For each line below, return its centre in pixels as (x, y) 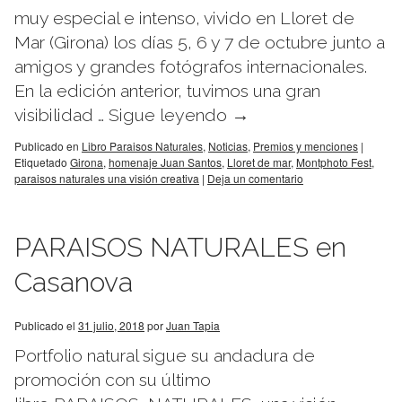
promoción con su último (113, 380)
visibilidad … (61, 115)
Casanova (74, 282)
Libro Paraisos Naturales (142, 146)
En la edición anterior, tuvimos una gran (167, 91)
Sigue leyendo (170, 115)
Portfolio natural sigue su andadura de (165, 356)
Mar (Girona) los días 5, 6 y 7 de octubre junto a (200, 43)
